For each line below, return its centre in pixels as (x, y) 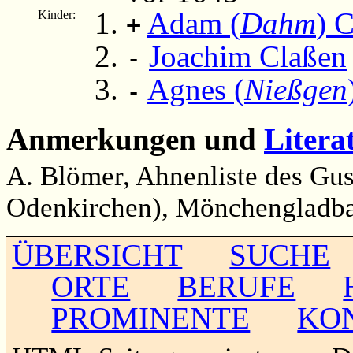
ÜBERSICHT (97, 255)
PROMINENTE (151, 318)
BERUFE (237, 287)
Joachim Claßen (248, 56)
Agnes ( (196, 89)
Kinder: (57, 14)
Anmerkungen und (135, 139)
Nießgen (296, 89)
